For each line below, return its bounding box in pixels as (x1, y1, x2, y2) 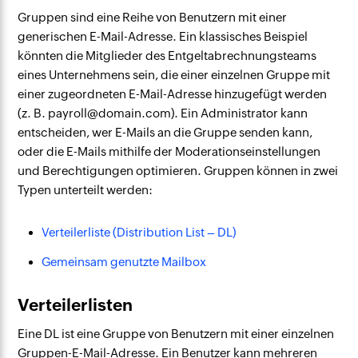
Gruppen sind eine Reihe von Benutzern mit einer (18, 10, 288, 24)
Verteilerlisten (18, 296, 133, 315)
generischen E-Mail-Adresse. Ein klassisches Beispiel (18, 30, 308, 43)
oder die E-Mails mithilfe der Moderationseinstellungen (18, 145, 321, 158)
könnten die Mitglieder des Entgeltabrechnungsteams (18, 49, 317, 62)
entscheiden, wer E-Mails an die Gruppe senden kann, (18, 125, 313, 139)
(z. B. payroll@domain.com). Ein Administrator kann (18, 106, 308, 120)
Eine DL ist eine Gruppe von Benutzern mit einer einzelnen (18, 327, 335, 340)
